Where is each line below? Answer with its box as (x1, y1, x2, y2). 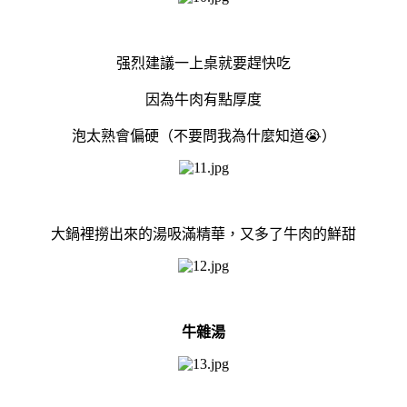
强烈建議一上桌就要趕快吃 (116, 55, 291, 71)
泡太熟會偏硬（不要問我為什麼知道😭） (71, 127, 336, 144)
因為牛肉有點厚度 (145, 91, 262, 107)
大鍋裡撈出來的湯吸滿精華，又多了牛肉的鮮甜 (51, 225, 356, 242)
